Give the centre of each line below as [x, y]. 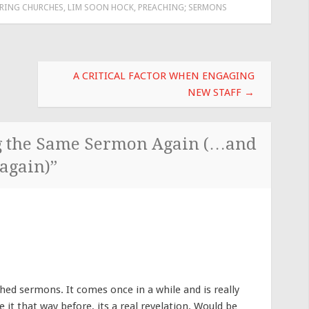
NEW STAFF [216, 92]
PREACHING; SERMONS [182, 8]
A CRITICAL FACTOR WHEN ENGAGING [164, 76]
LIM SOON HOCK [100, 8]
